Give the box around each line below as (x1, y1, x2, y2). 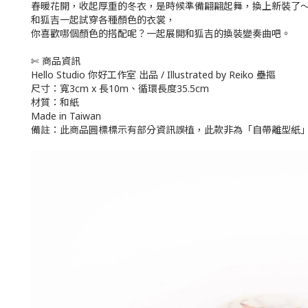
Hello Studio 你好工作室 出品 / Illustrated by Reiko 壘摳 (31, 68, 276, 81)
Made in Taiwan (31, 109, 101, 122)
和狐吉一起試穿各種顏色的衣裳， (31, 13, 175, 26)
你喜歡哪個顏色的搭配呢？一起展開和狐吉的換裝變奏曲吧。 (31, 27, 291, 40)
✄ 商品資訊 (31, 54, 80, 67)
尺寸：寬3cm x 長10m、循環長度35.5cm (31, 82, 212, 95)
